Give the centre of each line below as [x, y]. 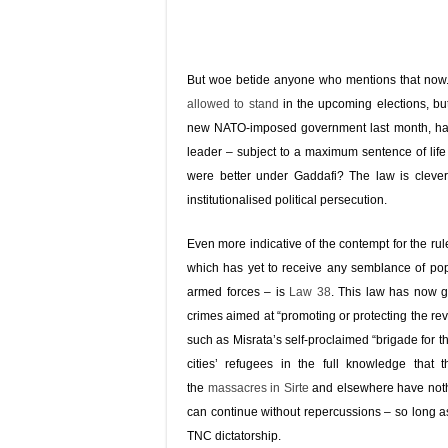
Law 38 [310, 292]
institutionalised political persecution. [287, 200]
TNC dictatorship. [234, 436]
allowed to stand [233, 104]
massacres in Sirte [258, 388]
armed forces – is [238, 292]
